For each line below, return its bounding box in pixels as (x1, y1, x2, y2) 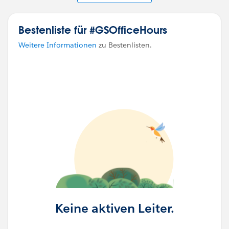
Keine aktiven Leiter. (55, 200, 174, 216)
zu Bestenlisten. (97, 40, 152, 50)
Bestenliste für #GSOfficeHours (18, 23, 167, 37)
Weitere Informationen (18, 40, 97, 50)
